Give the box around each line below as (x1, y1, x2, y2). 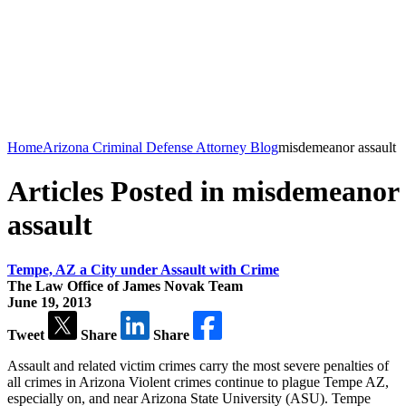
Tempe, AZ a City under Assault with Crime (7, 261, 279, 277)
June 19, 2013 (7, 294, 92, 310)
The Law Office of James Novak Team (7, 277, 243, 294)
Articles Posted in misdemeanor (7, 175, 399, 208)
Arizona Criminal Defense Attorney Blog (43, 140, 278, 155)
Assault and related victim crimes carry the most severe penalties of (7, 357, 389, 373)
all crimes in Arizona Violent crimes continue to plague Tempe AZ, (7, 373, 389, 390)
